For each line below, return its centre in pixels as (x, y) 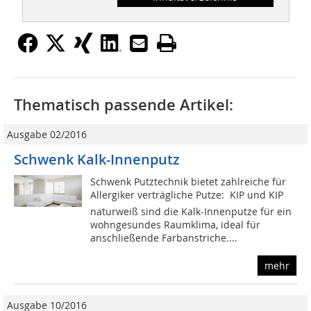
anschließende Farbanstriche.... (164, 238)
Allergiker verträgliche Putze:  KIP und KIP (187, 195)
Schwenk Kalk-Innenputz (97, 160)
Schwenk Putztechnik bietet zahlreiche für (188, 182)
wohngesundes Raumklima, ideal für (176, 225)
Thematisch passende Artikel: (124, 105)
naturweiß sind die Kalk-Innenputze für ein (191, 212)
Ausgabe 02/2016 (47, 135)
